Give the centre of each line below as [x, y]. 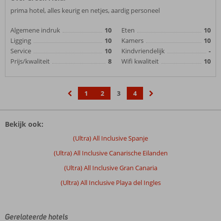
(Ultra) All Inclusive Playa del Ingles [110, 183]
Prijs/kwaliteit [30, 61]
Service [21, 51]
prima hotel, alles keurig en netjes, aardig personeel [85, 10]
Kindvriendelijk [143, 51]
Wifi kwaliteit [140, 61]
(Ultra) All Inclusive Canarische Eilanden [110, 153]
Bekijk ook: [24, 124]
